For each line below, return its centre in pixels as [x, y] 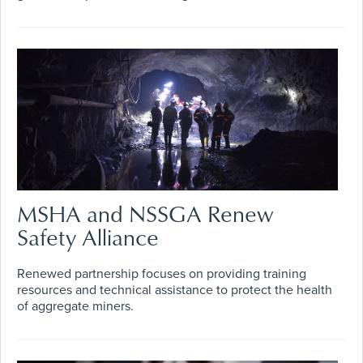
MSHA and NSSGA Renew [145, 214]
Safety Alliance [88, 237]
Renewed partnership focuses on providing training [162, 274]
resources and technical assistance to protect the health [175, 290]
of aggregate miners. [75, 307]
